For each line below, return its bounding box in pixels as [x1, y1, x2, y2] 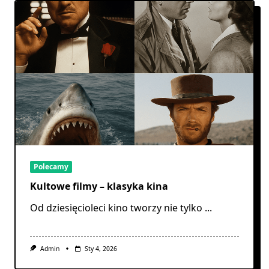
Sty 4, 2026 [84, 244, 117, 253]
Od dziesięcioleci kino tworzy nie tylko [30, 201, 202, 214]
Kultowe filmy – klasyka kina [30, 179, 168, 193]
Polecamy [34, 161, 68, 172]
